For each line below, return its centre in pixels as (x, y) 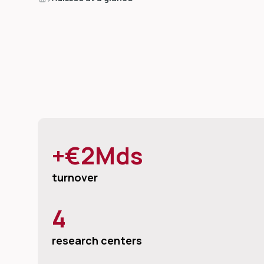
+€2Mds (98, 155)
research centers (97, 240)
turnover (75, 177)
